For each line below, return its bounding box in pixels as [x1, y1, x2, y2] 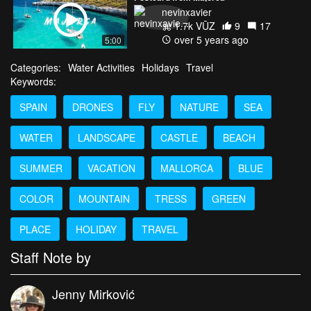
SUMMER [19, 160, 62, 175]
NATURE [180, 99, 219, 114]
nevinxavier [162, 4, 212, 19]
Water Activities [68, 60, 135, 74]
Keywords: [10, 74, 56, 88]
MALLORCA [160, 160, 213, 175]
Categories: [10, 60, 61, 74]
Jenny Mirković [52, 284, 135, 303]
